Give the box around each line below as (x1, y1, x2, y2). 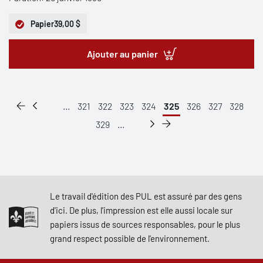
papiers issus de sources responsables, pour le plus (50, 219, 240, 230)
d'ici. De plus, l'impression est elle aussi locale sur (50, 205, 232, 215)
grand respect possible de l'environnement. (50, 233, 210, 244)
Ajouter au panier (86, 48, 158, 59)
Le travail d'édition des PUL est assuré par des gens (50, 191, 242, 201)
